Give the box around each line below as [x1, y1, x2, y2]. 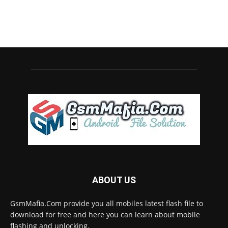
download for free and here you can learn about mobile [10, 210, 200, 220]
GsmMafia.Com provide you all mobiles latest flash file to [10, 198, 203, 209]
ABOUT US [92, 175, 136, 186]
